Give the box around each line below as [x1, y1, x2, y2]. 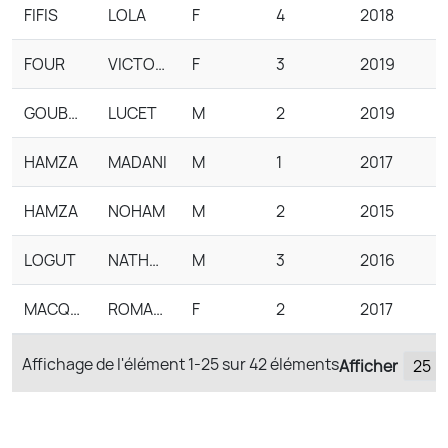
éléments [270, 352, 339, 375]
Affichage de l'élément [22, 352, 185, 375]
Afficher [339, 355, 398, 377]
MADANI [108, 151, 167, 173]
